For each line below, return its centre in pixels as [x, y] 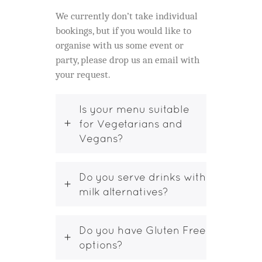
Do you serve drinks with [142, 177]
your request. [83, 74]
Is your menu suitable [134, 109]
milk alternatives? [124, 191]
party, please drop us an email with [127, 60]
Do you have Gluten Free [142, 230]
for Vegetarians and [131, 123]
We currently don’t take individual [127, 16]
